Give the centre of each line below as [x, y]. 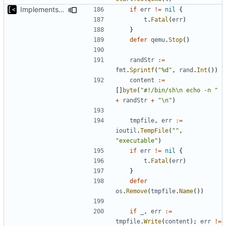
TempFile [154, 130]
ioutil [126, 130]
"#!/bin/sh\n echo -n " [179, 90]
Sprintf [142, 70]
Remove [137, 191]
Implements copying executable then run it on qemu [62, 9]
